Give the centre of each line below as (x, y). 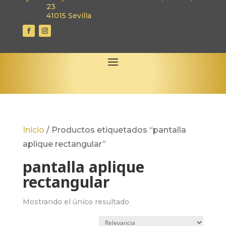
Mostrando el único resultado (76, 202)
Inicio (33, 130)
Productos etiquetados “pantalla (119, 130)
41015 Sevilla (69, 15)
